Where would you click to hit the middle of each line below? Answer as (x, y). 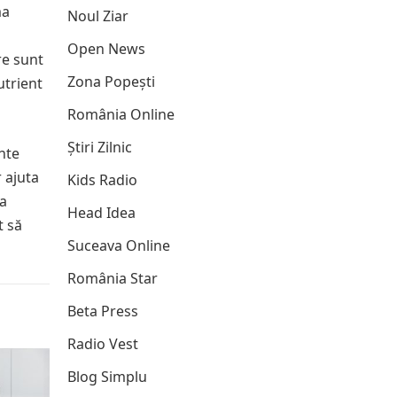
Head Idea (101, 213)
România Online (121, 114)
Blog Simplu (107, 377)
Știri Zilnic (100, 147)
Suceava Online (119, 245)
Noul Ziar (98, 16)
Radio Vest (103, 344)
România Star (113, 278)
